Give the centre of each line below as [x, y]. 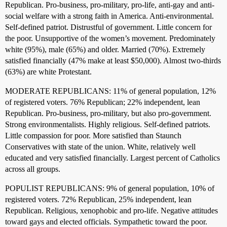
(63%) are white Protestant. [48, 72]
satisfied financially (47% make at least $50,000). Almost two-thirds [113, 61]
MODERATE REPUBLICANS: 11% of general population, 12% [110, 91]
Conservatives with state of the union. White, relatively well [100, 147]
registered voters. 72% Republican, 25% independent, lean [98, 199]
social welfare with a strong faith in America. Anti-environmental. [109, 16]
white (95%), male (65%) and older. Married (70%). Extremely [105, 49]
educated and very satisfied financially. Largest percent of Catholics [112, 158]
